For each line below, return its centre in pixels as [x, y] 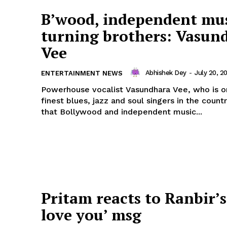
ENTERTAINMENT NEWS [82, 73]
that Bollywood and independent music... [122, 112]
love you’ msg [91, 215]
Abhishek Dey [166, 72]
